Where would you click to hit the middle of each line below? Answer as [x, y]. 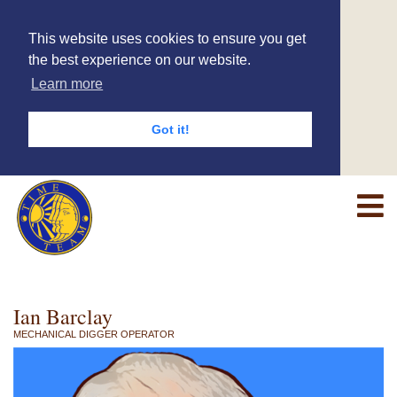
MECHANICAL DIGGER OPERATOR [94, 334]
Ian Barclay [63, 316]
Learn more [67, 84]
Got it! [170, 130]
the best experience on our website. [140, 60]
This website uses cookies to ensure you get [167, 39]
